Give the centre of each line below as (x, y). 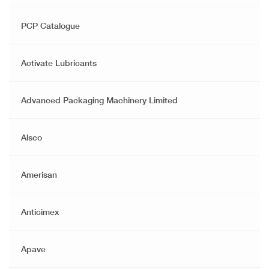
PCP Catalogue (50, 26)
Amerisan (39, 175)
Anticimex (40, 212)
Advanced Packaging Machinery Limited (99, 100)
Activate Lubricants (59, 63)
